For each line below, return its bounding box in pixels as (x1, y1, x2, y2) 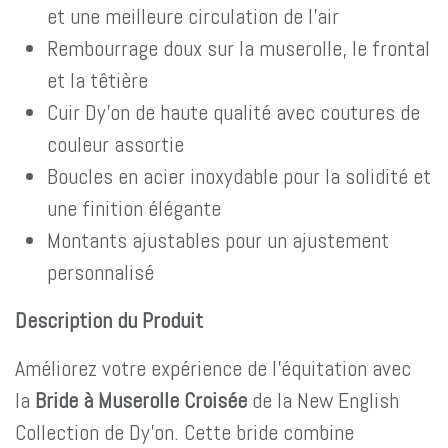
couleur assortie (47, 130, 184, 158)
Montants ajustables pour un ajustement (47, 226, 389, 254)
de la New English (247, 386, 399, 414)
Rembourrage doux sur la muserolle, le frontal (47, 34, 430, 62)
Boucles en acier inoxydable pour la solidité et (47, 162, 431, 190)
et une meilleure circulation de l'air (47, 2, 339, 30)
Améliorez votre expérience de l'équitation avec (15, 354, 411, 382)
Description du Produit (15, 306, 203, 334)
